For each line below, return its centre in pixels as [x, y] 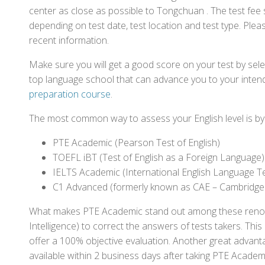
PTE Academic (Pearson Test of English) [136, 143]
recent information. [69, 40]
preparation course [70, 94]
